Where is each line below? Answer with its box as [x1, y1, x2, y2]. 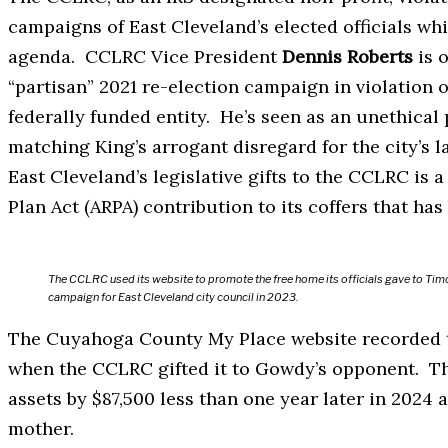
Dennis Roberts [282, 45, 413, 69]
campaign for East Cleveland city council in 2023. [48, 290, 298, 305]
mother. [8, 417, 74, 441]
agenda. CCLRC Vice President [8, 45, 282, 69]
